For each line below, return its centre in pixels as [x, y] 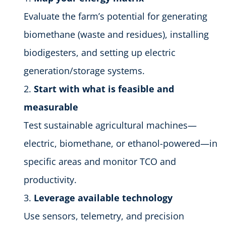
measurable [51, 107]
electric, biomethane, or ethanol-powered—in [121, 143]
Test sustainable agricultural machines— [110, 125]
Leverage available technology [103, 197]
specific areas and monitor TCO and [100, 161]
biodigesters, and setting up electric [100, 52]
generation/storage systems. [84, 70]
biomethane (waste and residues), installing [116, 34]
